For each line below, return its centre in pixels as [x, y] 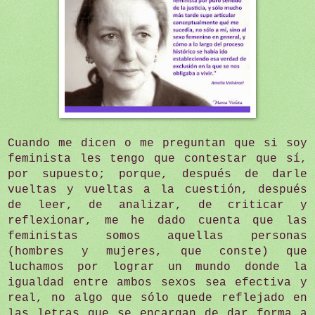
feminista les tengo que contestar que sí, [157, 159]
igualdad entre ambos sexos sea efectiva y [157, 282]
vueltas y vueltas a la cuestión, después [157, 189]
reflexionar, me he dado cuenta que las [157, 220]
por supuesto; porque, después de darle [157, 174]
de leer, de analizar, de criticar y [157, 205]
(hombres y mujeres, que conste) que [157, 251]
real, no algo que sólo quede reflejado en [157, 298]
